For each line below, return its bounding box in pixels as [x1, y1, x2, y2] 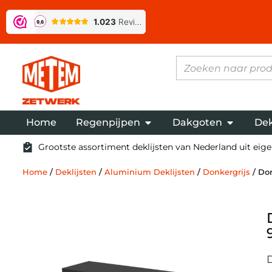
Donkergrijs [202, 166, 250, 177]
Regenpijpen [75, 116, 140, 128]
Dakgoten [172, 116, 222, 128]
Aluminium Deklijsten [104, 166, 195, 177]
